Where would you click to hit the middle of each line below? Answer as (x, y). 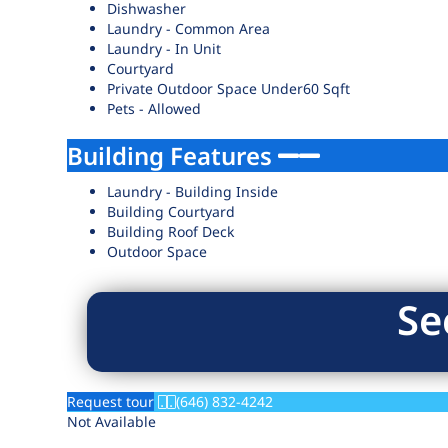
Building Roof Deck (171, 231)
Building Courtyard (171, 211)
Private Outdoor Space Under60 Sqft (229, 88)
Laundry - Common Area (189, 28)
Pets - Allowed (154, 108)
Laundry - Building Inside (193, 191)
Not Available (112, 421)
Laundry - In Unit (164, 48)
